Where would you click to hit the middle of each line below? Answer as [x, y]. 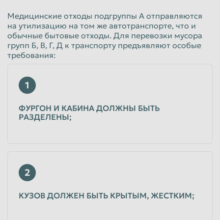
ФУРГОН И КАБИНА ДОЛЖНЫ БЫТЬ [89, 108]
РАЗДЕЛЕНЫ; [45, 117]
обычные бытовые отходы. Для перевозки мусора [105, 35]
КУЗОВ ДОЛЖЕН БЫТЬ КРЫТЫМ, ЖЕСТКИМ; [107, 195]
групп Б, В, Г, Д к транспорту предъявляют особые [104, 45]
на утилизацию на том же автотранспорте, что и [102, 25]
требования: [32, 55]
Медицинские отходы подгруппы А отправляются [105, 15]
